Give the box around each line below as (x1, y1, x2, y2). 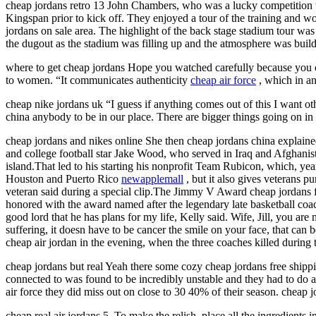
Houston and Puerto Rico (6, 172, 121, 185)
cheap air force (190, 73, 256, 86)
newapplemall (121, 172, 183, 185)
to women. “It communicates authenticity (6, 73, 190, 86)
